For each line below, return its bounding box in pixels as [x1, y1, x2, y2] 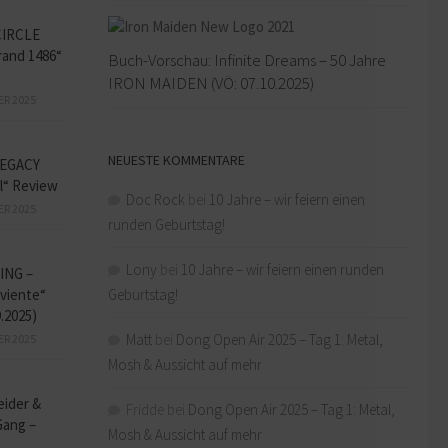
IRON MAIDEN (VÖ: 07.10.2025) [108, 71, 314, 94]
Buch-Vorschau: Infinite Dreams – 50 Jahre [108, 48, 386, 71]
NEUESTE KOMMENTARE [108, 150, 245, 169]
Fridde [126, 399, 164, 419]
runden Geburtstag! [108, 214, 225, 234]
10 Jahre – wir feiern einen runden [181, 259, 384, 279]
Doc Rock [126, 189, 185, 209]
